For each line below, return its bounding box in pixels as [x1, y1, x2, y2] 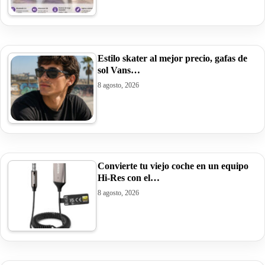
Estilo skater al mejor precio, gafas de [98, 53, 247, 63]
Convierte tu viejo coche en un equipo [98, 160, 248, 171]
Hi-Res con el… [98, 172, 160, 183]
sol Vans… [98, 64, 140, 75]
